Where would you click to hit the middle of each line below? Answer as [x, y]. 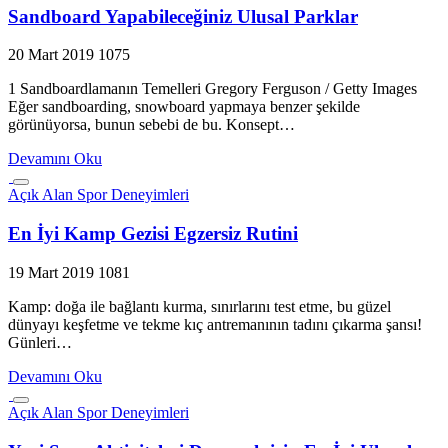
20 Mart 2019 [51, 55]
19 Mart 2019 [51, 272]
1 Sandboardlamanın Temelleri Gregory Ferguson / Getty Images [212, 89]
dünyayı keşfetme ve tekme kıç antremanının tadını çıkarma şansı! [215, 324]
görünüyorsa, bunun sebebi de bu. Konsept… [151, 125]
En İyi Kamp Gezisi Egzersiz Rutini [153, 234]
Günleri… [40, 342]
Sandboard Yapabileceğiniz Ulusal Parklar [183, 16]
